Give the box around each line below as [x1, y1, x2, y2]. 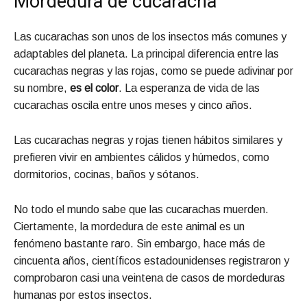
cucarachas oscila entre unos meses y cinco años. [14, 99, 252, 111]
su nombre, [14, 82, 70, 94]
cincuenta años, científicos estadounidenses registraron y [14, 254, 289, 267]
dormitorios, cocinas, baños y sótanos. [14, 168, 199, 180]
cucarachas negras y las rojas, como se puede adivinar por [14, 64, 293, 77]
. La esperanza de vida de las [119, 82, 260, 94]
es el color [70, 82, 119, 94]
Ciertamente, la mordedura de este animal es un [14, 220, 245, 232]
